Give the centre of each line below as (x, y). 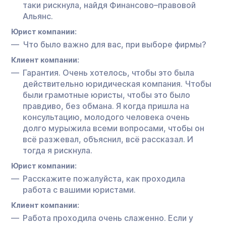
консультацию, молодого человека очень (106, 117)
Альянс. (38, 16)
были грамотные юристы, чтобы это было (106, 95)
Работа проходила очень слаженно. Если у (108, 218)
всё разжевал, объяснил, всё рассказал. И (108, 139)
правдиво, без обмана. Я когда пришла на (106, 106)
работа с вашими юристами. (79, 189)
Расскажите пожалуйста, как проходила (104, 178)
